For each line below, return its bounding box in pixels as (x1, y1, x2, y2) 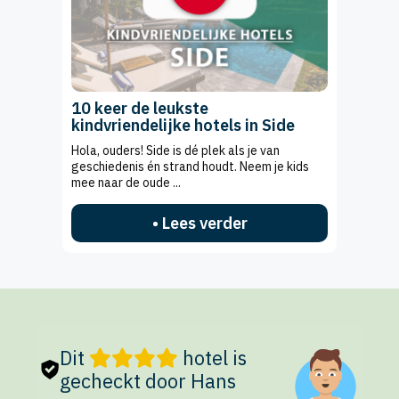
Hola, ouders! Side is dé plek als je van (71, 142, 280, 159)
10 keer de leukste (71, 97, 208, 118)
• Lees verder (151, 212, 248, 233)
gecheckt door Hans (60, 367, 236, 394)
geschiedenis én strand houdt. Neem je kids (71, 158, 309, 175)
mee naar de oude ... (71, 174, 181, 191)
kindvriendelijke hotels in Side (71, 114, 295, 135)
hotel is (178, 344, 247, 370)
